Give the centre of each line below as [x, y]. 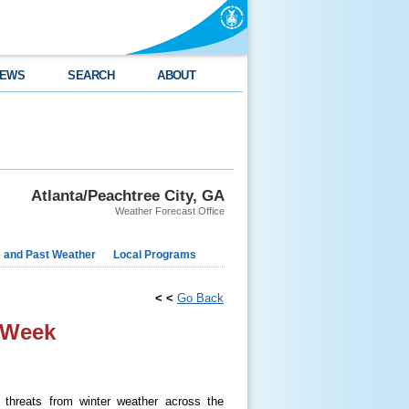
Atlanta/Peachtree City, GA [128, 195]
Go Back [200, 298]
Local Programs [155, 255]
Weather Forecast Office [170, 211]
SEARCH [91, 75]
